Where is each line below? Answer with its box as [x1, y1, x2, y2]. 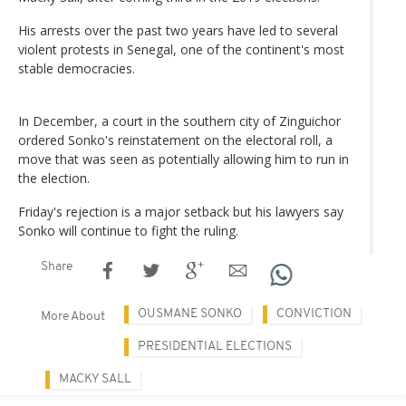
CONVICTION [276, 306, 352, 321]
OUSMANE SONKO [138, 306, 242, 321]
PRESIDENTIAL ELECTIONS [138, 339, 292, 353]
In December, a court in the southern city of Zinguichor [18, 111, 341, 130]
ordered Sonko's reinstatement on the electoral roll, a [18, 130, 333, 149]
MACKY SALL [59, 372, 131, 386]
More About [41, 309, 105, 324]
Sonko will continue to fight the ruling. [18, 221, 238, 239]
